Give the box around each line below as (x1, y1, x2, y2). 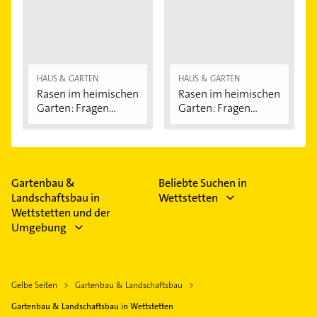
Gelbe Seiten (11, 279, 57, 292)
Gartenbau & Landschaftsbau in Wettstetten (11, 301, 173, 313)
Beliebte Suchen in (158, 175, 247, 191)
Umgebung (11, 220, 67, 236)
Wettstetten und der (11, 205, 110, 221)
